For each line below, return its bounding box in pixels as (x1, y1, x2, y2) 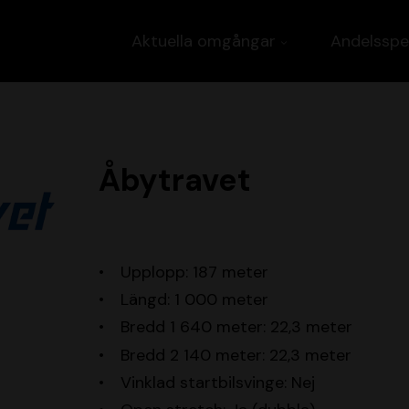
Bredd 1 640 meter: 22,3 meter (120, 316, 352, 339)
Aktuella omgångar (131, 30, 276, 52)
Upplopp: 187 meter (120, 261, 268, 283)
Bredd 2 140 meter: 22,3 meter (120, 343, 351, 366)
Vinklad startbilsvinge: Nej (120, 371, 315, 393)
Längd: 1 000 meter (120, 288, 268, 311)
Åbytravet (98, 160, 251, 201)
